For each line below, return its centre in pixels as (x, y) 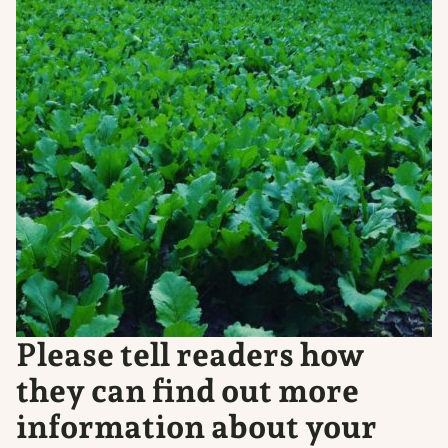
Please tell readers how (190, 354)
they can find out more (187, 390)
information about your (196, 426)
